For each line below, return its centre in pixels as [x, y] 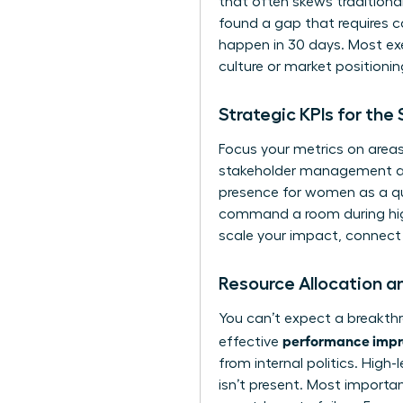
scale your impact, [282, 236]
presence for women [287, 193]
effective [251, 342]
